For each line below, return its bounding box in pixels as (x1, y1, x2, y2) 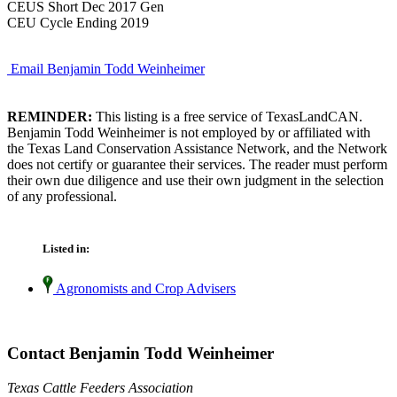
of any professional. (7, 188, 117, 204)
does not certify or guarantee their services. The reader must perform (7, 156, 387, 172)
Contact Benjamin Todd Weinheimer (7, 343, 274, 362)
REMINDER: (7, 108, 92, 124)
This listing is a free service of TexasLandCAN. (92, 108, 362, 124)
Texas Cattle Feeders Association (7, 379, 193, 395)
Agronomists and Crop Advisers (53, 281, 236, 297)
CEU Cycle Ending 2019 (7, 14, 149, 30)
